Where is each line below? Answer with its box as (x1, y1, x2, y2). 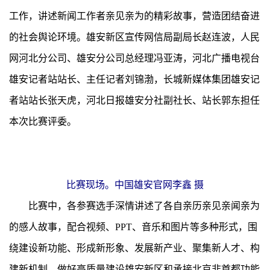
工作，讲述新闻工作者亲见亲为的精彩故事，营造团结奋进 (9, 10, 260, 21)
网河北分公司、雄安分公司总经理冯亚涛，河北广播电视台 (9, 52, 260, 63)
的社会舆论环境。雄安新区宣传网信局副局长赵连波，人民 (9, 31, 260, 42)
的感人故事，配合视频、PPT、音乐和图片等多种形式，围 (9, 221, 257, 232)
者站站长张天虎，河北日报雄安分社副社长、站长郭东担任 (9, 95, 260, 105)
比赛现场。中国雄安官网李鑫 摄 (66, 179, 204, 190)
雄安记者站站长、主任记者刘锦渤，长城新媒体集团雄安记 (9, 74, 260, 84)
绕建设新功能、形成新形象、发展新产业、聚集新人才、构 (9, 242, 260, 253)
